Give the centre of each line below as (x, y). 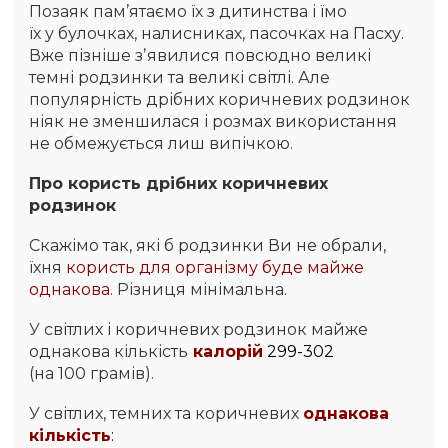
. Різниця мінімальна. (199, 290)
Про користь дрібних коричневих (179, 184)
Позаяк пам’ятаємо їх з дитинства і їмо (188, 12)
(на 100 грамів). (92, 374)
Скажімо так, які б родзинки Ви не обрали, (208, 246)
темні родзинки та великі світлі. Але (180, 78)
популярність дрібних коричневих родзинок (220, 100)
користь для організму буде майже (215, 268)
